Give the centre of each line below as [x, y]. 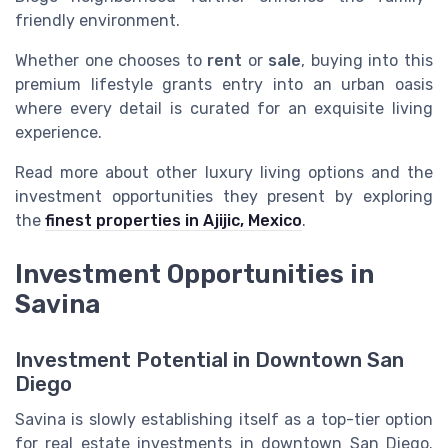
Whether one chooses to [111, 60]
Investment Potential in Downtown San [209, 360]
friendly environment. [97, 20]
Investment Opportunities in [194, 274]
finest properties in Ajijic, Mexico [173, 220]
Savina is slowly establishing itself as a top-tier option [224, 420]
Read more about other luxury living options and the [224, 172]
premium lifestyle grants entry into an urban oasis [224, 84]
